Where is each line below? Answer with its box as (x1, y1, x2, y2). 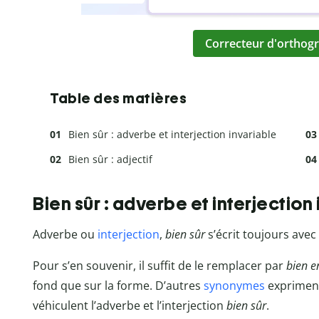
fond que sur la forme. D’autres (33, 278, 204, 294)
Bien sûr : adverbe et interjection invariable (68, 127, 276, 141)
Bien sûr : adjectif (68, 152, 152, 166)
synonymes (204, 278, 265, 294)
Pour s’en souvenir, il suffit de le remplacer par (33, 258, 286, 274)
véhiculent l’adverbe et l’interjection (33, 298, 226, 314)
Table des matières (50, 89, 187, 107)
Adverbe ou (33, 226, 98, 243)
